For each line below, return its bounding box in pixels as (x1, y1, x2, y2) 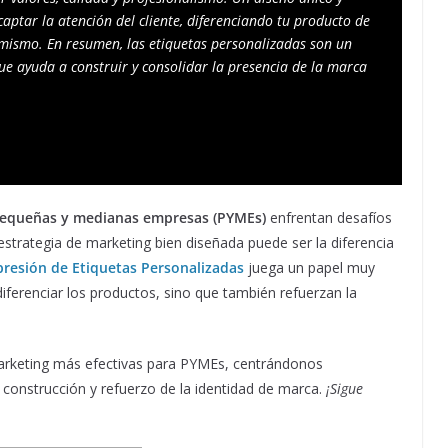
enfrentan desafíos (266, 208, 392, 227)
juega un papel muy (244, 258, 375, 277)
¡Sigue (326, 379, 363, 398)
